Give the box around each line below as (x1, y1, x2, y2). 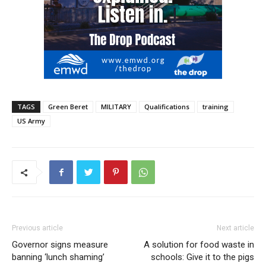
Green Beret (48, 102, 88, 112)
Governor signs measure (12, 239, 108, 251)
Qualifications (144, 102, 189, 112)
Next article (217, 224, 254, 233)
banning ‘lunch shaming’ (12, 252, 104, 263)
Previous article (12, 224, 63, 233)
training (202, 102, 229, 112)
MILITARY (101, 102, 131, 112)
